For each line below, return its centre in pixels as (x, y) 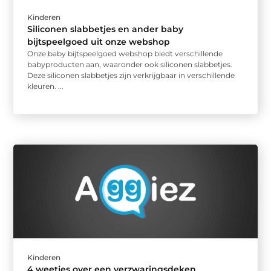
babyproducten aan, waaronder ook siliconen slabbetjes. (130, 64)
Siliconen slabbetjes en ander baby (106, 29)
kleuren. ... (46, 86)
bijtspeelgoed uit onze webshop (99, 41)
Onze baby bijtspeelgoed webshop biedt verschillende (125, 53)
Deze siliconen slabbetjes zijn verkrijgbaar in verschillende (131, 75)
